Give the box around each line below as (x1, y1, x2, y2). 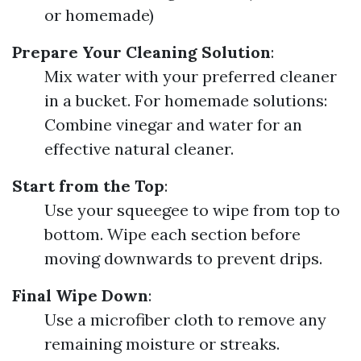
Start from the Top (12, 176, 164, 196)
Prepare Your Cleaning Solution (12, 42, 271, 62)
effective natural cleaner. (44, 139, 234, 159)
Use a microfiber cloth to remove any (44, 309, 326, 330)
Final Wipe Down (12, 285, 148, 305)
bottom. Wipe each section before (44, 224, 301, 244)
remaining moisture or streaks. (44, 334, 280, 354)
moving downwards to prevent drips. (44, 248, 322, 268)
